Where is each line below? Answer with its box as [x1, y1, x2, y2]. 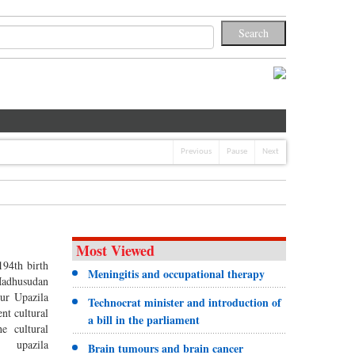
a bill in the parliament [87, 311, 200, 328]
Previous [181, 147, 212, 156]
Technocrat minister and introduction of [87, 293, 281, 311]
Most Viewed [75, 239, 155, 261]
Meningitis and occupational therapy [87, 265, 265, 282]
